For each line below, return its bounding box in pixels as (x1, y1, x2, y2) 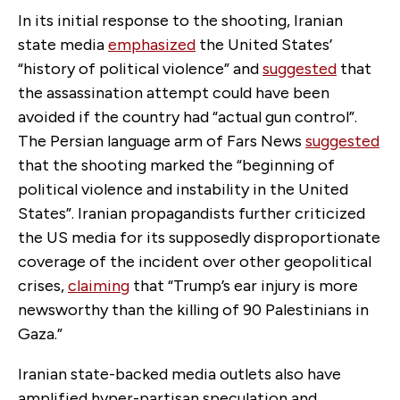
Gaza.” (18, 323, 62, 344)
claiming (68, 275, 129, 296)
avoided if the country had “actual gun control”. (18, 106, 357, 127)
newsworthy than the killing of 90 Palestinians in (18, 299, 369, 320)
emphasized (108, 34, 196, 54)
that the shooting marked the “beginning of (18, 154, 335, 175)
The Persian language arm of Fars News (18, 130, 305, 151)
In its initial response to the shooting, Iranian (18, 10, 343, 30)
